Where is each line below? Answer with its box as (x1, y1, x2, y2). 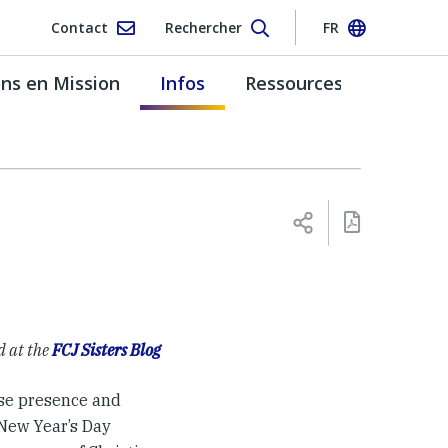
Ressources (245, 70, 343, 95)
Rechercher (164, 17, 242, 37)
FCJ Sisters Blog (51, 340, 161, 361)
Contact (50, 17, 108, 37)
